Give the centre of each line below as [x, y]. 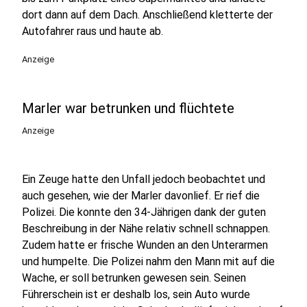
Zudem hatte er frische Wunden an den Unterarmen [145, 245]
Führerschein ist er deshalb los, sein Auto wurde [136, 294]
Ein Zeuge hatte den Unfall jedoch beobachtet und [144, 179]
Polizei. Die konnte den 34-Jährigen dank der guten [144, 212]
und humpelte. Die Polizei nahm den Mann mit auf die [148, 261]
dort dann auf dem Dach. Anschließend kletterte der [147, 15]
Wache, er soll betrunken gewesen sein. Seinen [134, 278]
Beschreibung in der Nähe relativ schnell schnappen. [146, 229]
